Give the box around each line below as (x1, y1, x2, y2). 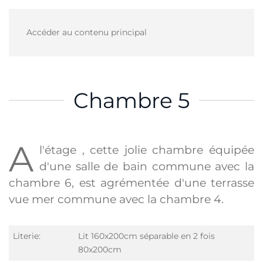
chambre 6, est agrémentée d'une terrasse (9, 176, 254, 190)
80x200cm (78, 244, 122, 255)
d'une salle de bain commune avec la (39, 160, 254, 173)
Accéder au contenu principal (26, 27, 147, 38)
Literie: (13, 231, 41, 241)
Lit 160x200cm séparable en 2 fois (78, 231, 215, 241)
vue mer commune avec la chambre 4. (9, 193, 224, 206)
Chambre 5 (73, 87, 190, 113)
